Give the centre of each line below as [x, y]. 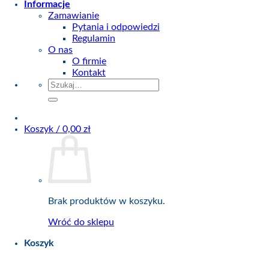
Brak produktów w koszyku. [107, 201]
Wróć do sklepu [81, 222]
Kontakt [89, 73]
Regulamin [94, 38]
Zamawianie [74, 16]
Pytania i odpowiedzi [116, 27]
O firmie [89, 61]
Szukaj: [62, 83]
